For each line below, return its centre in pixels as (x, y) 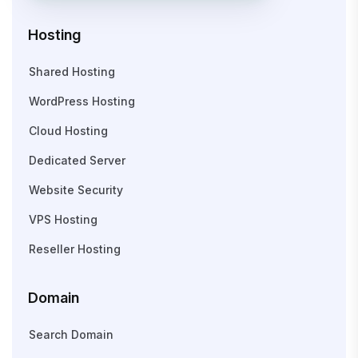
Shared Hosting (72, 72)
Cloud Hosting (68, 131)
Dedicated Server (77, 161)
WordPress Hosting (82, 101)
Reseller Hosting (75, 249)
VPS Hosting (63, 220)
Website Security (76, 190)
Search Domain (71, 335)
